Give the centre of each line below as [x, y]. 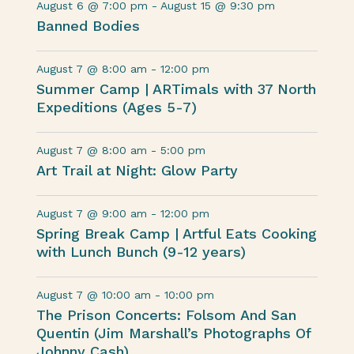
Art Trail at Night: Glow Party [137, 170]
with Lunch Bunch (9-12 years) [141, 252]
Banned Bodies [88, 26]
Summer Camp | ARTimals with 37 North [177, 89]
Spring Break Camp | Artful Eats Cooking [177, 233]
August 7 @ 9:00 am [92, 213]
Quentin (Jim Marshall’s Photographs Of [174, 333]
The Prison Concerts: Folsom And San [167, 315]
